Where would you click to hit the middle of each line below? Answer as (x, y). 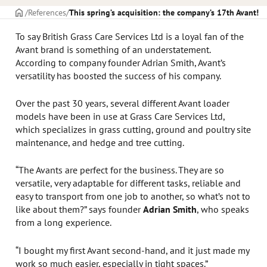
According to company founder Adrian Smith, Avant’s (121, 62)
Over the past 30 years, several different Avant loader (123, 103)
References (47, 13)
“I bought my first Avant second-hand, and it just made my (133, 250)
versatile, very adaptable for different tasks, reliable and (128, 183)
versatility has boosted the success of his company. (119, 75)
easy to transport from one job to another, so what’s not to (133, 196)
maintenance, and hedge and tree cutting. (100, 142)
